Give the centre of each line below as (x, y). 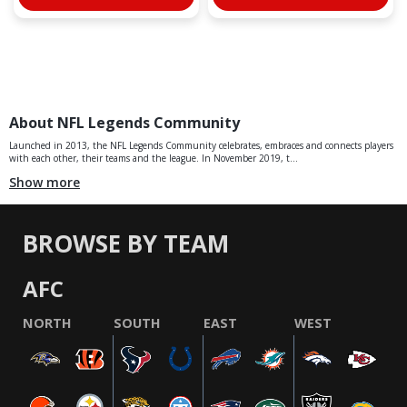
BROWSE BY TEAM (126, 244)
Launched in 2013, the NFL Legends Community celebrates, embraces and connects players (201, 146)
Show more (45, 183)
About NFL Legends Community (124, 122)
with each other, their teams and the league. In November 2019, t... (154, 159)
